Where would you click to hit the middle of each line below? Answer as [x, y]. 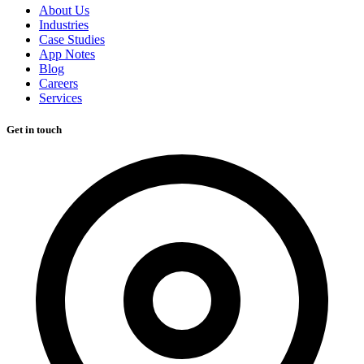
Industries [64, 24]
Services [61, 97]
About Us [64, 10]
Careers [58, 83]
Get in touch [34, 130]
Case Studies [72, 39]
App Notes [67, 54]
